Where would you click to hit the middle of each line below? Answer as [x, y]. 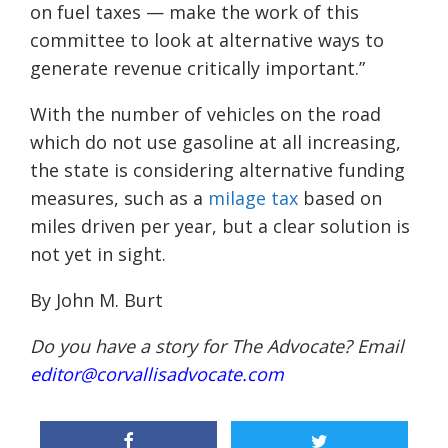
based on [340, 198]
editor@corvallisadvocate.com [157, 374]
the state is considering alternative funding [217, 170]
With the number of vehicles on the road [205, 114]
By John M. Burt [96, 300]
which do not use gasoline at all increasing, [215, 142]
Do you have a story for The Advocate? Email [217, 346]
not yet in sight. [98, 254]
